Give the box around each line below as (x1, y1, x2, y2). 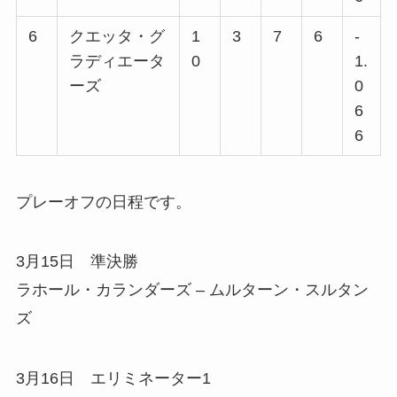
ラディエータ (69, 51, 166, 70)
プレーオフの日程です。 (15, 192, 191, 211)
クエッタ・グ (69, 27, 166, 45)
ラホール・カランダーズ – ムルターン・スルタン (15, 281, 369, 300)
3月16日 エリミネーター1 (15, 370, 211, 388)
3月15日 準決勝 (15, 253, 138, 271)
